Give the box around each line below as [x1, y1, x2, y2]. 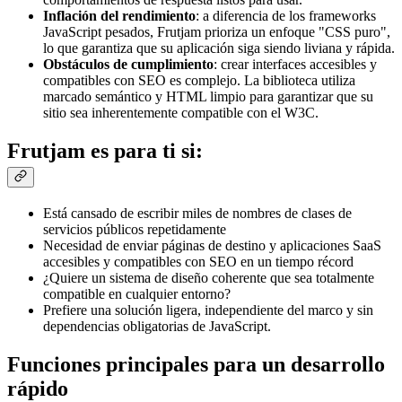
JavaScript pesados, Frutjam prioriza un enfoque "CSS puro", [43, 24, 390, 40]
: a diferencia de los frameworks [196, 8, 376, 24]
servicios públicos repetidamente [43, 222, 226, 238]
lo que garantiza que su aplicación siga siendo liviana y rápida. [43, 40, 395, 57]
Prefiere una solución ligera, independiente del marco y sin [43, 302, 373, 319]
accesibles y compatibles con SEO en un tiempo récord [43, 254, 354, 270]
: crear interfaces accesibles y [214, 57, 377, 73]
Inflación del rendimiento [43, 8, 196, 24]
